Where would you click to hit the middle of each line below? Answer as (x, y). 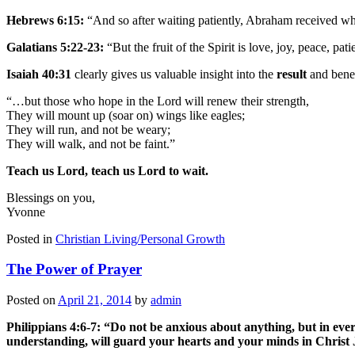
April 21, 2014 (95, 300)
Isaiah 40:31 (39, 74)
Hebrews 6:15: (45, 20)
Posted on (32, 300)
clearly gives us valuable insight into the (174, 74)
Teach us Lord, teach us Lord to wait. (107, 170)
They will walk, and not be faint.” (91, 143)
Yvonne (26, 212)
